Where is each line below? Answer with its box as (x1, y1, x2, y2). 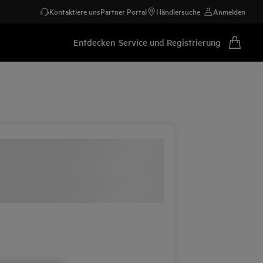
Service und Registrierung (119, 35, 221, 48)
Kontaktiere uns (49, 6, 100, 17)
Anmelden (213, 6, 245, 17)
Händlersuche (156, 6, 200, 17)
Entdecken (73, 35, 115, 48)
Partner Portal (100, 6, 147, 17)
